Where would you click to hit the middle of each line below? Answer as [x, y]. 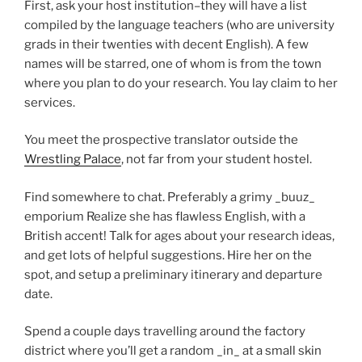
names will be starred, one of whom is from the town [173, 63]
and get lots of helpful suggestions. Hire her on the [168, 255]
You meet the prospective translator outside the [161, 140]
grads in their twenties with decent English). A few [166, 44]
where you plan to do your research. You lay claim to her [181, 83]
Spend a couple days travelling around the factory [165, 331]
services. [50, 102]
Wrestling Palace [73, 159]
